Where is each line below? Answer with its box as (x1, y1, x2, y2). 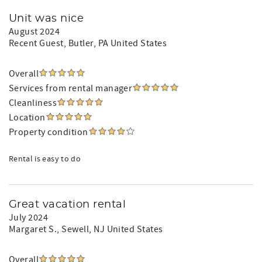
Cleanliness (9, 97, 57, 109)
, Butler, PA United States (63, 37, 167, 49)
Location (9, 112, 46, 123)
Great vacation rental (9, 199, 126, 210)
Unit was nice (9, 13, 84, 24)
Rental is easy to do (9, 154, 81, 164)
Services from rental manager (9, 82, 133, 94)
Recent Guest (9, 37, 64, 49)
